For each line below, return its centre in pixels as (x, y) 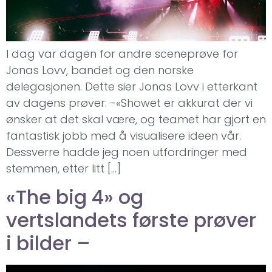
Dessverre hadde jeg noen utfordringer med (127, 152)
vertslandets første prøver (131, 220)
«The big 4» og (75, 197)
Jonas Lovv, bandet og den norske (100, 70)
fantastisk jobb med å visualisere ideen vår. (124, 136)
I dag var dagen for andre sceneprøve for (122, 54)
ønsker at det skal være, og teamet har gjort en (136, 120)
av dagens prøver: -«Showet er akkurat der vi (129, 103)
